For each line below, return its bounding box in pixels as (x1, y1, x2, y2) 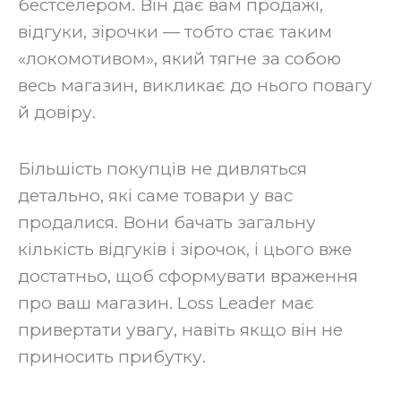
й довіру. (18, 102, 96, 124)
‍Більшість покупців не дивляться (18, 158, 307, 180)
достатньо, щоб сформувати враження (18, 266, 358, 287)
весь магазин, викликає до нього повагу (18, 75, 372, 97)
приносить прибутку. (18, 346, 206, 368)
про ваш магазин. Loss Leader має (18, 293, 314, 314)
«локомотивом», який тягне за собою (18, 48, 341, 70)
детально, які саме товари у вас (18, 185, 293, 207)
